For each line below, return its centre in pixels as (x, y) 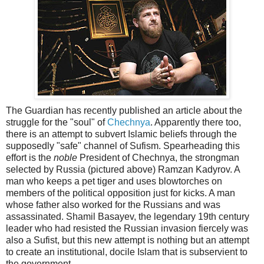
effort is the (30, 157)
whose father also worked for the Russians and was (113, 204)
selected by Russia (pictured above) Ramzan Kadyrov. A (123, 169)
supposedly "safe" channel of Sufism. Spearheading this (123, 146)
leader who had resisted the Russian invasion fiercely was (127, 228)
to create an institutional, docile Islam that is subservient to (127, 252)
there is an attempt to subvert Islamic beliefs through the (121, 134)
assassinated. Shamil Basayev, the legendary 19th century (128, 216)
